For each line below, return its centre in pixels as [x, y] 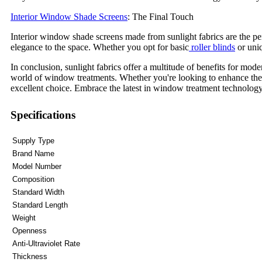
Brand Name [33, 153]
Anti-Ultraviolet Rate [46, 243]
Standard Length [40, 205]
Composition [33, 179]
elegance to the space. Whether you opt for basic [100, 47]
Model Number [37, 166]
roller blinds [212, 47]
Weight [24, 218]
